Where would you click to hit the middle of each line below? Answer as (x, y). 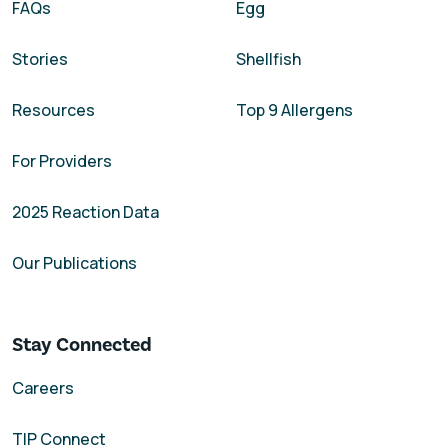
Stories (40, 58)
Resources (53, 109)
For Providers (62, 160)
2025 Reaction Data (85, 211)
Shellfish (268, 58)
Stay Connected (82, 344)
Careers (43, 387)
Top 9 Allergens (294, 109)
